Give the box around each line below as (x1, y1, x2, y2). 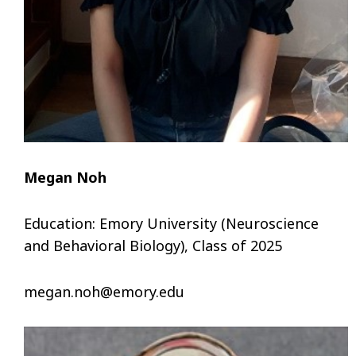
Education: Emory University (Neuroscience (24, 214, 319, 234)
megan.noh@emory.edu (24, 282, 188, 302)
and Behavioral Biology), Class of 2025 (24, 236, 282, 256)
